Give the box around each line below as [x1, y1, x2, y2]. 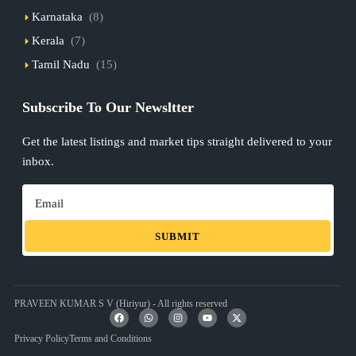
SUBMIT [155, 230, 200, 242]
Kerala [31, 33, 64, 47]
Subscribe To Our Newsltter [21, 99, 194, 116]
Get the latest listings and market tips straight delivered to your [21, 135, 332, 149]
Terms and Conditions [68, 333, 152, 345]
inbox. [21, 155, 54, 168]
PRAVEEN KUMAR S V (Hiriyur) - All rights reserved [14, 298, 227, 310]
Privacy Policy [14, 333, 69, 345]
